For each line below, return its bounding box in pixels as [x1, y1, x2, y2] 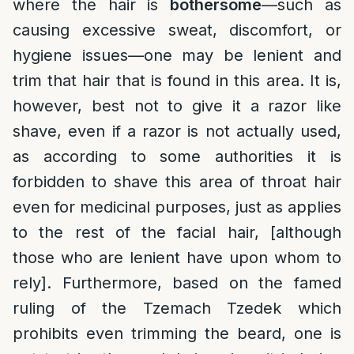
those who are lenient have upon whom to [13, 248, 341, 267]
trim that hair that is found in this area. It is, [13, 71, 341, 90]
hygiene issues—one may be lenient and [13, 46, 341, 65]
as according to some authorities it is [13, 147, 341, 166]
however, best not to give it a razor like [13, 96, 341, 115]
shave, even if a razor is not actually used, [13, 122, 341, 141]
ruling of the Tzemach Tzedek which [13, 299, 341, 318]
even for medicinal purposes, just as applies [13, 198, 341, 217]
